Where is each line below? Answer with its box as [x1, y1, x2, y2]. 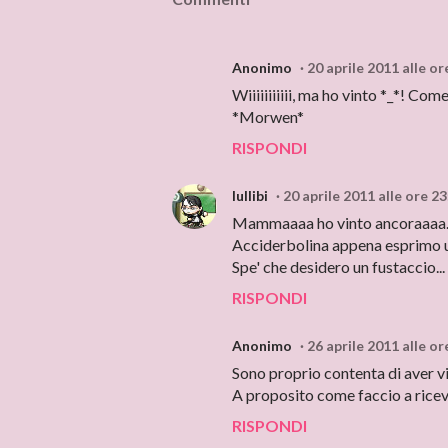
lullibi [232, 187, 268, 204]
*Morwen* [232, 107, 304, 126]
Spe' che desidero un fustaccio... [232, 257, 445, 276]
